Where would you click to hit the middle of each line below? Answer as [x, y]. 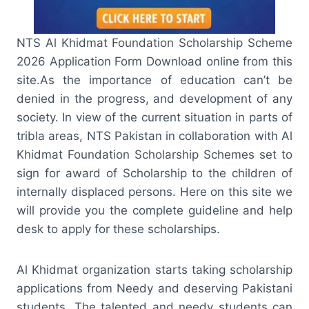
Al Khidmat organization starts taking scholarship [154, 269]
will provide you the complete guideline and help [154, 210]
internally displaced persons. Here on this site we [154, 191]
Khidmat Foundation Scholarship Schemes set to [154, 154]
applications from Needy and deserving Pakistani [154, 288]
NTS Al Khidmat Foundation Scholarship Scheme [154, 42]
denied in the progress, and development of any [154, 98]
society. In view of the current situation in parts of [154, 117]
